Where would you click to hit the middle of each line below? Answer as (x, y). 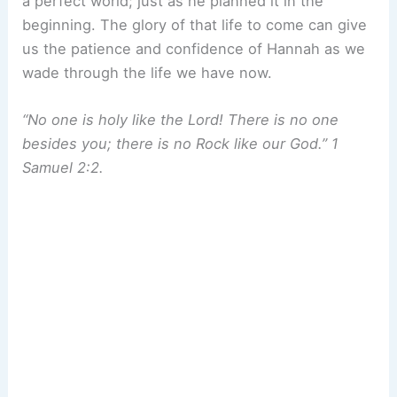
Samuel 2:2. (63, 168)
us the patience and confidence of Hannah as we (194, 49)
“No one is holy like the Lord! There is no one (181, 120)
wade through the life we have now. (148, 73)
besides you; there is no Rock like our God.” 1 (181, 144)
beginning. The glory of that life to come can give (195, 25)
